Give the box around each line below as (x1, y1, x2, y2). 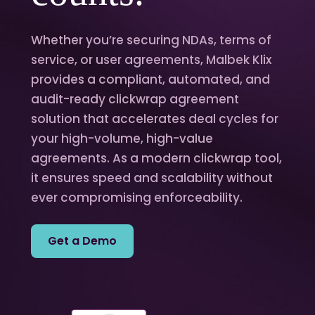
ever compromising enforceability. (31, 189, 243, 206)
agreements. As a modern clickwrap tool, (31, 150, 282, 167)
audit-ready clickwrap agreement (31, 91, 239, 108)
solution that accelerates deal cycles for (31, 110, 278, 127)
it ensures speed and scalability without (31, 169, 273, 186)
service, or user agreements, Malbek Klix (31, 51, 271, 68)
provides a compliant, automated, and (31, 71, 270, 88)
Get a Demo (48, 233, 117, 249)
